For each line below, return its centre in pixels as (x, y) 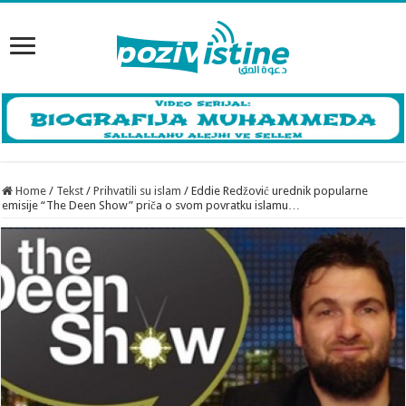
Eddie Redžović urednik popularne (280, 190)
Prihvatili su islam (138, 190)
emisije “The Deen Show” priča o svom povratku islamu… (151, 205)
